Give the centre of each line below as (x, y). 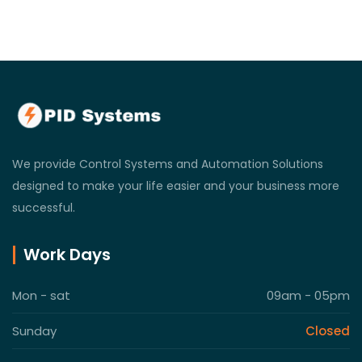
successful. (44, 208)
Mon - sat (41, 296)
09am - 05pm (308, 296)
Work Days (67, 255)
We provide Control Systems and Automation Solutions (168, 164)
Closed (328, 331)
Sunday (34, 331)
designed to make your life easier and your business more (176, 186)
